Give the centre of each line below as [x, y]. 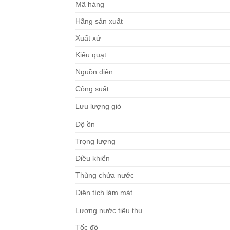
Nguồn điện [94, 72]
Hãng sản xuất [99, 21]
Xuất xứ [88, 38]
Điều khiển [93, 158]
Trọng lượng [95, 141]
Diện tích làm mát [104, 193]
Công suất [92, 89]
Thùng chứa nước [105, 175]
